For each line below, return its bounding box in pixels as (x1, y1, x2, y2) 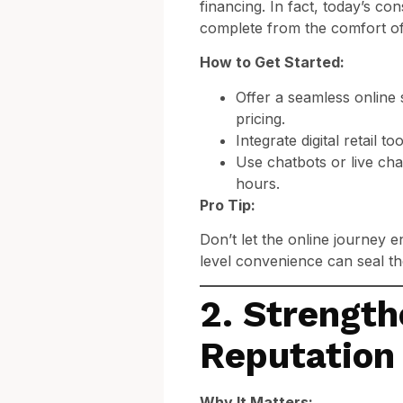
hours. (236, 174, 280, 193)
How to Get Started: (200, 53, 345, 72)
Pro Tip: (200, 195, 255, 214)
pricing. (236, 109, 285, 128)
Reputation (200, 334, 395, 377)
